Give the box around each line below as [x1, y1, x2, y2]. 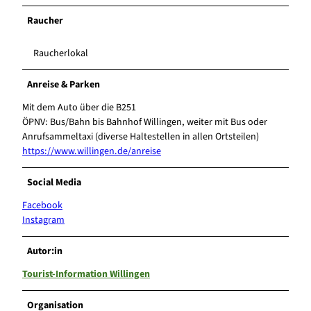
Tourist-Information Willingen [22, 267, 150, 281]
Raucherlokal [33, 46, 88, 60]
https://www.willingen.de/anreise [22, 144, 161, 158]
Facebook [22, 198, 62, 212]
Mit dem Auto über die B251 [22, 100, 136, 115]
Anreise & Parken [27, 77, 101, 92]
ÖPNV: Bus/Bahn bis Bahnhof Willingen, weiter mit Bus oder [22, 115, 267, 129]
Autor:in [27, 244, 63, 258]
